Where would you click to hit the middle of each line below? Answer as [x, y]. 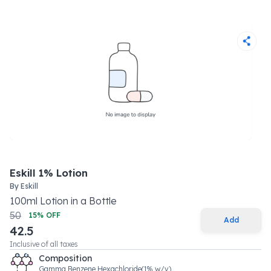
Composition [65, 258]
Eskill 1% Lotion [49, 173]
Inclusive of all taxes [44, 244]
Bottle [103, 201]
